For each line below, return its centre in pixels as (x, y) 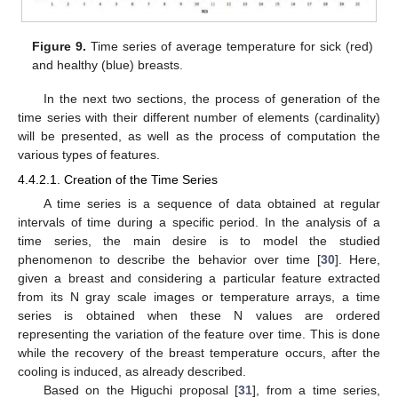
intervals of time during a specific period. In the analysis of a (199, 223)
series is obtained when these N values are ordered (199, 316)
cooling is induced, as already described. (132, 372)
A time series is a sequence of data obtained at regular (211, 204)
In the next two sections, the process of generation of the (211, 98)
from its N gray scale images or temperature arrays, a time (199, 297)
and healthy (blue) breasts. (108, 64)
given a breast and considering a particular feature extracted (199, 279)
